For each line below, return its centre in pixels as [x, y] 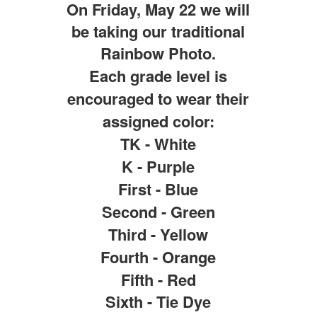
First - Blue [158, 189]
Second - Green [158, 212]
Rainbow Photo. [158, 53]
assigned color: [158, 121]
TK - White [158, 144]
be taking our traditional [158, 31]
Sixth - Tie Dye [158, 302]
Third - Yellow [158, 235]
